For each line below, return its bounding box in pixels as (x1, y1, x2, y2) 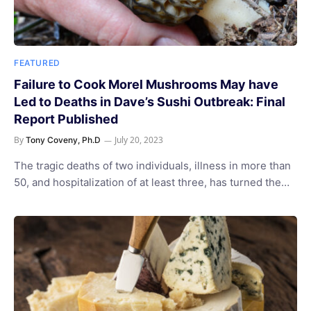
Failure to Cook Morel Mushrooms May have (14, 77, 278, 92)
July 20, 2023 (115, 134, 163, 146)
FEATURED (14, 58, 60, 68)
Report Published (14, 112, 118, 126)
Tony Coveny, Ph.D (26, 135, 101, 145)
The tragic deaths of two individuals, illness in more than (14, 159, 291, 172)
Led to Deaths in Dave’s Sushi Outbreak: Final (14, 94, 285, 109)
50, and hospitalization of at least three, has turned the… (14, 176, 289, 189)
